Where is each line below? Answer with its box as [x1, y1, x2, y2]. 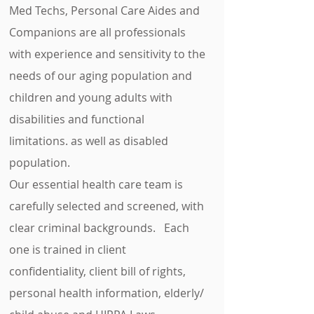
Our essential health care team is [9, 177, 183, 192]
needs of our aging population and [9, 68, 192, 83]
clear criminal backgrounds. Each [9, 220, 189, 235]
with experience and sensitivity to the [9, 46, 205, 62]
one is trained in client [9, 242, 126, 257]
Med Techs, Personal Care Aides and [9, 3, 200, 18]
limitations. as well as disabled [9, 133, 168, 149]
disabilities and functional [9, 111, 144, 127]
